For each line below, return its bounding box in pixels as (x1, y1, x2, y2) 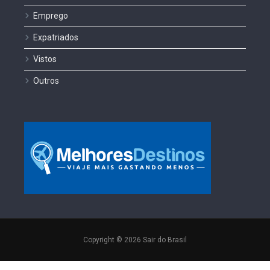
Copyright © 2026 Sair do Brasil (83, 236, 187, 245)
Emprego (33, 11, 68, 21)
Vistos (33, 54, 57, 64)
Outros (33, 76, 59, 86)
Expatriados (33, 33, 78, 43)
